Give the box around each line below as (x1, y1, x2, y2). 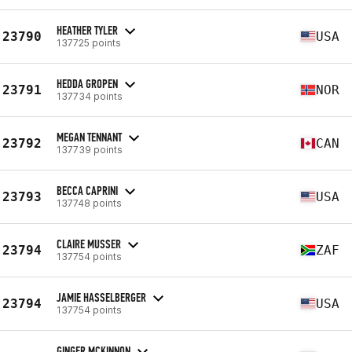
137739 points (57, 143, 123, 156)
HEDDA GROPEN (57, 75, 118, 91)
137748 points (57, 196, 122, 209)
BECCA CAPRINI (57, 182, 118, 198)
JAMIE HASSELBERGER (57, 289, 146, 305)
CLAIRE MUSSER (57, 236, 121, 251)
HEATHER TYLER (57, 22, 118, 38)
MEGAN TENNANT (57, 129, 122, 145)
